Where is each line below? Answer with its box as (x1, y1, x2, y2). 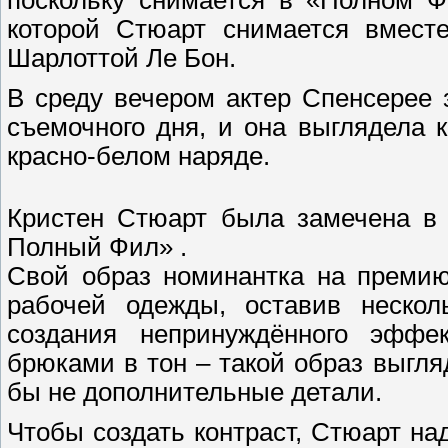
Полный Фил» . (7, 232, 187, 261)
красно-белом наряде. (7, 141, 270, 170)
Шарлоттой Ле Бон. (7, 43, 236, 72)
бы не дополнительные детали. (7, 377, 382, 406)
